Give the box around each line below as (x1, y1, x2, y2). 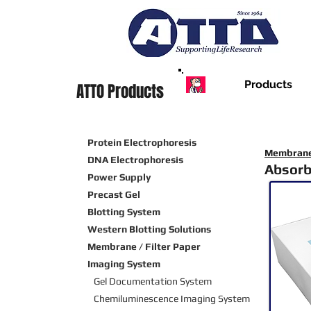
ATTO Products (76, 80, 164, 104)
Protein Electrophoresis (87, 137, 196, 149)
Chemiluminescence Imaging (94, 293, 216, 305)
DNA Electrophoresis (87, 154, 183, 166)
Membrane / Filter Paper (87, 241, 201, 253)
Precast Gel (87, 189, 140, 201)
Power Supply (87, 171, 151, 183)
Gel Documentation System (94, 276, 212, 287)
